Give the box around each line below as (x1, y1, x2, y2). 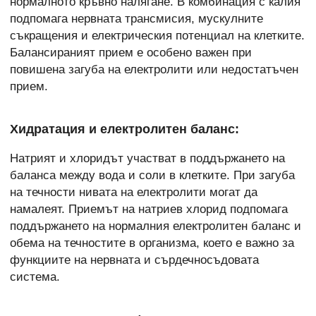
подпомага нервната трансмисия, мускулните (10, 11, 263, 25)
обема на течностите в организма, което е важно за (10, 236, 294, 250)
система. (10, 270, 60, 284)
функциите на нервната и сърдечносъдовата (10, 253, 259, 267)
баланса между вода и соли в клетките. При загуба (10, 169, 295, 183)
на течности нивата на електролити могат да (10, 186, 257, 200)
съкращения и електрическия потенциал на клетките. (10, 28, 305, 42)
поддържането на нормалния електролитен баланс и (10, 219, 301, 233)
